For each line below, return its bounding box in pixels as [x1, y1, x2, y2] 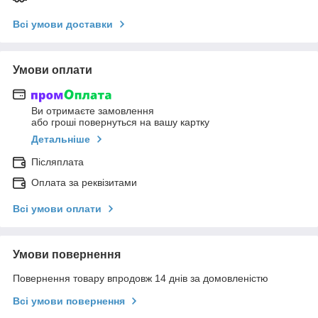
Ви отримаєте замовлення [31, 105, 154, 117]
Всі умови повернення [13, 295, 125, 307]
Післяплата [31, 156, 84, 168]
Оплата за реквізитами [31, 177, 137, 189]
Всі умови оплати [13, 203, 102, 215]
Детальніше [31, 133, 90, 146]
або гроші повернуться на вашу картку [31, 116, 209, 128]
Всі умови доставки [13, 18, 113, 30]
